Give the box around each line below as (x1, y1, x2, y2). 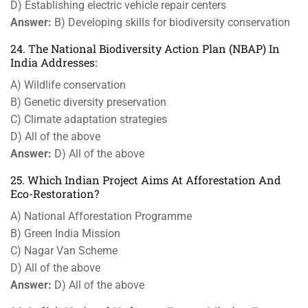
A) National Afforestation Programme (10, 210, 192, 223)
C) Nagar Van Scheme (10, 244, 118, 257)
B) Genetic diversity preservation (10, 96, 166, 109)
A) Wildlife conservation (10, 78, 126, 91)
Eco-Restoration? (10, 186, 99, 201)
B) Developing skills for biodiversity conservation (52, 16, 290, 29)
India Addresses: (10, 55, 97, 69)
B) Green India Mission (10, 227, 120, 240)
